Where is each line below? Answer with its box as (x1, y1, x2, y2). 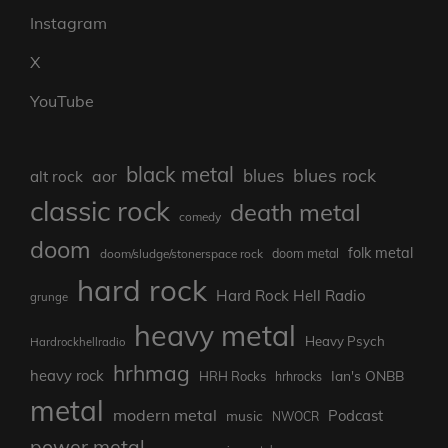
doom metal (272, 246, 339, 262)
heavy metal (134, 317, 296, 354)
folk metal (348, 244, 413, 263)
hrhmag (113, 360, 190, 387)
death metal (230, 197, 361, 228)
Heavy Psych (305, 333, 385, 350)
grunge (30, 290, 68, 305)
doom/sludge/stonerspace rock (100, 246, 263, 262)
